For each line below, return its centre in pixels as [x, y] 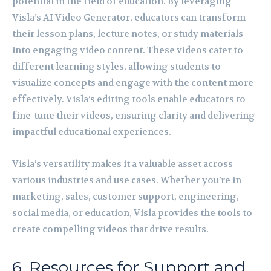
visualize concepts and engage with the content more [133, 83]
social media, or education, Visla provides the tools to [132, 213]
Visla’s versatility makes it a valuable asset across [122, 164]
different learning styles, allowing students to [116, 66]
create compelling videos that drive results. [110, 229]
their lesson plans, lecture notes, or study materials [128, 34]
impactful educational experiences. [92, 132]
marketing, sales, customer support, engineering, [126, 196]
